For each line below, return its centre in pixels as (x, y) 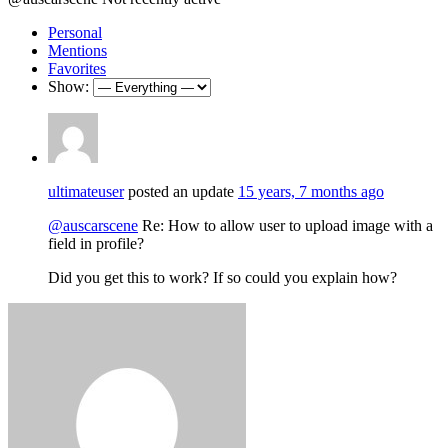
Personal (75, 32)
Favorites (77, 68)
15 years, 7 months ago (311, 191)
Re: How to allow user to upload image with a (285, 225)
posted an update (181, 191)
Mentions (77, 50)
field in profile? (96, 243)
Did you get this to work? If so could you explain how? (222, 277)
